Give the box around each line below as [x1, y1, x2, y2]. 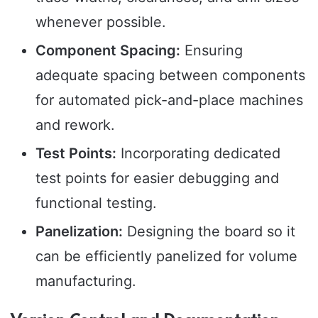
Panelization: [35, 223, 123, 241]
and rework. [35, 116, 115, 134]
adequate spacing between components [35, 67, 305, 84]
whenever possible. [35, 13, 166, 31]
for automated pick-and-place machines [35, 92, 303, 109]
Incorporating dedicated [116, 145, 280, 163]
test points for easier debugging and [35, 170, 279, 187]
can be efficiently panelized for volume [35, 248, 297, 265]
